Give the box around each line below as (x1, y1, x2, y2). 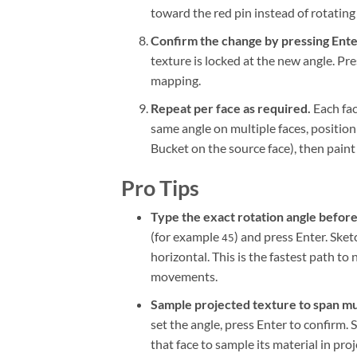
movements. (150, 269, 218, 284)
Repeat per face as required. (150, 100, 311, 116)
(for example (150, 229, 222, 245)
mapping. (150, 73, 201, 88)
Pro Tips (121, 175, 199, 202)
